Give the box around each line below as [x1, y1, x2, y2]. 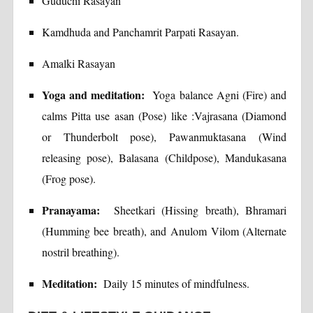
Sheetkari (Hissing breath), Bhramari [113, 202, 287, 217]
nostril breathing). [41, 244, 119, 259]
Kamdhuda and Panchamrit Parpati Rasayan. [41, 24, 239, 39]
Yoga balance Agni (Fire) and [152, 87, 287, 102]
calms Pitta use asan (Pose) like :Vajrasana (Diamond [41, 108, 287, 123]
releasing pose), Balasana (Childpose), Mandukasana [41, 150, 287, 165]
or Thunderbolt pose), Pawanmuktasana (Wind [41, 129, 287, 144]
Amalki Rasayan [41, 55, 115, 71]
